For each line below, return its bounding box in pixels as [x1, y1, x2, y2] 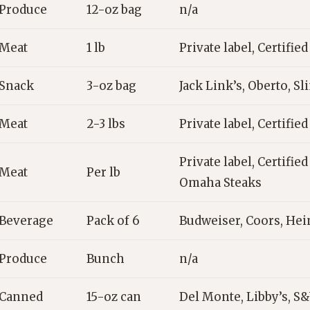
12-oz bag [86, 2, 142, 18]
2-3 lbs [86, 116, 125, 132]
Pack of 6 [86, 213, 140, 229]
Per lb [86, 165, 120, 181]
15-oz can [86, 289, 141, 305]
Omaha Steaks [179, 175, 262, 191]
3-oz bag [86, 78, 136, 94]
